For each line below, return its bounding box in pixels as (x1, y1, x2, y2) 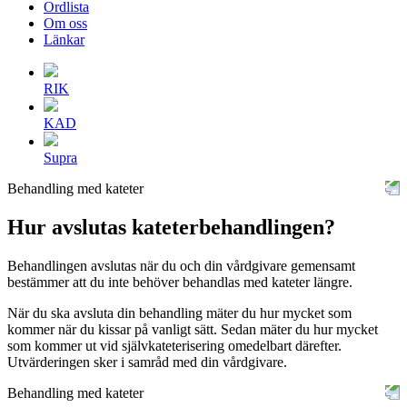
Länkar (44, 32, 84, 47)
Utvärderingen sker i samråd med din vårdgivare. (7, 353, 287, 370)
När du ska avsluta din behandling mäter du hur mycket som (7, 304, 352, 321)
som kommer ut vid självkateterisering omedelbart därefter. (7, 337, 342, 353)
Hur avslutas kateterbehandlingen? (7, 214, 335, 239)
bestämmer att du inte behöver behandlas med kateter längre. (7, 273, 352, 290)
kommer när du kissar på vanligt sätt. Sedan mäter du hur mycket (7, 321, 378, 337)
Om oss (44, 15, 87, 31)
